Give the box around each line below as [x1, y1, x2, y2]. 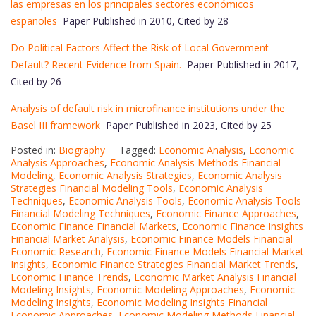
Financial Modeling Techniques [11, 206, 150, 220]
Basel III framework [11, 118, 100, 132]
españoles [11, 13, 57, 28]
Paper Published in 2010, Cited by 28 [57, 13, 229, 28]
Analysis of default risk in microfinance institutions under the [11, 101, 285, 115]
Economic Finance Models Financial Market [107, 244, 304, 258]
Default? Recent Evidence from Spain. [11, 57, 181, 71]
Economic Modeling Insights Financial [97, 295, 267, 309]
